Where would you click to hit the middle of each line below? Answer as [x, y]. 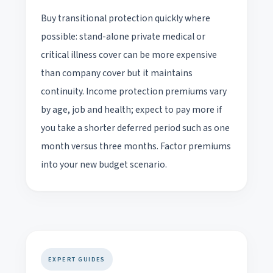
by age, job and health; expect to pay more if [131, 109]
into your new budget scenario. [104, 164]
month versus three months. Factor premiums [136, 146]
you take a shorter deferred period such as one [135, 128]
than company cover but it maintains [117, 73]
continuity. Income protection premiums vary [134, 91]
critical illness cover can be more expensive [129, 55]
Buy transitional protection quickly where [126, 18]
